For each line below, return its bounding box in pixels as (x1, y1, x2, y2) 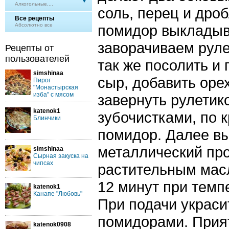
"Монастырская (33, 84, 78, 91)
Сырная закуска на (33, 152, 88, 159)
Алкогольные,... (15, 1, 53, 7)
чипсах (33, 159, 53, 167)
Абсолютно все (15, 22, 53, 28)
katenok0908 (33, 221, 71, 228)
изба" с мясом (33, 91, 74, 98)
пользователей (5, 54, 70, 64)
